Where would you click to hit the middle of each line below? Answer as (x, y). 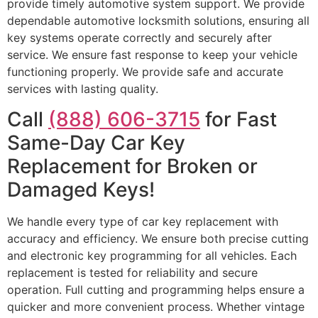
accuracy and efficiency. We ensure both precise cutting (158, 238)
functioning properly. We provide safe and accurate (145, 72)
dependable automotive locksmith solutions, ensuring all (158, 21)
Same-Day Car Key (96, 142)
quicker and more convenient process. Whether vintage (156, 306)
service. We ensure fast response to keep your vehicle (152, 55)
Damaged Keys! (81, 189)
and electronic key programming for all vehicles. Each (152, 255)
